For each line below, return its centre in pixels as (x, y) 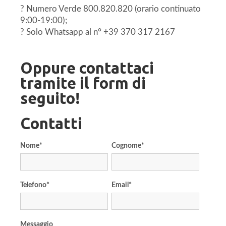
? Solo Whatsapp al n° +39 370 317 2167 (98, 32)
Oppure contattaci (87, 68)
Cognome (127, 146)
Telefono (33, 185)
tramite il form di (83, 83)
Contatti (51, 124)
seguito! (50, 98)
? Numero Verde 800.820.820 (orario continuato (110, 9)
